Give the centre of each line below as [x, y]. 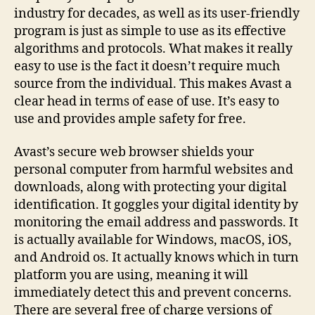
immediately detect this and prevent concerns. [153, 293]
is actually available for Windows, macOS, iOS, [153, 240]
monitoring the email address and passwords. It [156, 223]
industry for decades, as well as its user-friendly [157, 13]
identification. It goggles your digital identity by [156, 205]
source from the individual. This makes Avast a [153, 84]
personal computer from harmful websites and [154, 170]
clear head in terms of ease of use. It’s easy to [147, 101]
